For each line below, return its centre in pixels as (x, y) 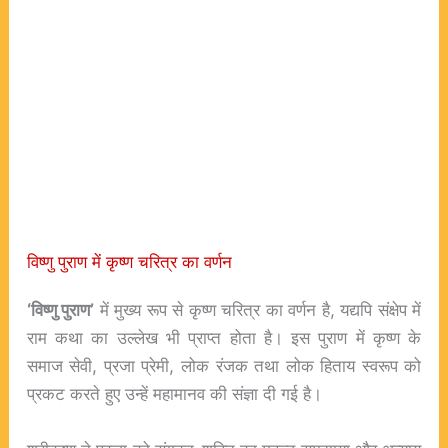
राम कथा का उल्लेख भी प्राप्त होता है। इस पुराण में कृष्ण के (224, 337)
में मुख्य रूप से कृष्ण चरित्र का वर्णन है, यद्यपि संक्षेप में (258, 309)
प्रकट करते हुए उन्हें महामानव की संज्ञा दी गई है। (174, 393)
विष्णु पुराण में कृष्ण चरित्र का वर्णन (129, 261)
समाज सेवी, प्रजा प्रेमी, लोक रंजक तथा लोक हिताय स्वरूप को (224, 365)
